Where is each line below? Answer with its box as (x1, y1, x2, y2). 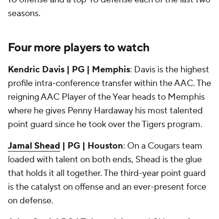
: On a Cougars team (123, 140, 202, 152)
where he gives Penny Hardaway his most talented (8, 105, 203, 116)
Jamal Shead (8, 140, 60, 152)
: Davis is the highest (130, 64, 209, 75)
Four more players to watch (8, 40, 150, 55)
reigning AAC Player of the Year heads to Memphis (8, 91, 205, 103)
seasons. (8, 8, 43, 19)
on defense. (8, 195, 55, 206)
